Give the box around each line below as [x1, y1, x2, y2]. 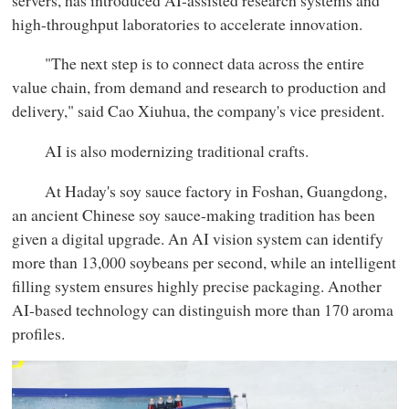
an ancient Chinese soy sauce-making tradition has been [12, 203, 376, 225]
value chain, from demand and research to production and [12, 76, 387, 99]
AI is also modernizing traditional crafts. [12, 139, 309, 162]
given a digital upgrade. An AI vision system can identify [12, 226, 384, 249]
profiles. [12, 321, 66, 344]
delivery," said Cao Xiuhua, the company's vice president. [12, 100, 385, 122]
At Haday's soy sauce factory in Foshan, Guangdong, [12, 179, 388, 202]
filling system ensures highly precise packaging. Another [12, 274, 383, 297]
